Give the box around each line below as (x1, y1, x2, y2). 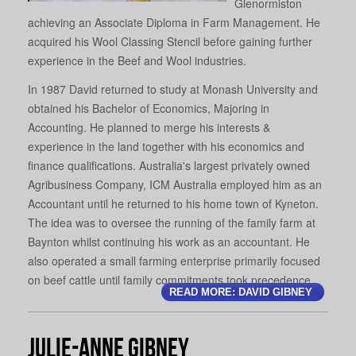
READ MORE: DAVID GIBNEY (169, 285, 312, 298)
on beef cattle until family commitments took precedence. (28, 271, 314, 288)
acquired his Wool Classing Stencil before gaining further (28, 33, 312, 49)
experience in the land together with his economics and (28, 137, 304, 154)
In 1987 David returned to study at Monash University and (28, 80, 318, 97)
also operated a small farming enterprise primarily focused (28, 252, 320, 269)
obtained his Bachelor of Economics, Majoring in (28, 99, 269, 116)
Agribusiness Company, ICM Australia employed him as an (28, 176, 322, 192)
